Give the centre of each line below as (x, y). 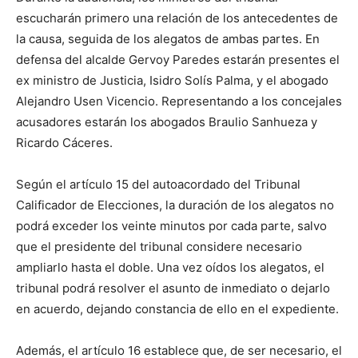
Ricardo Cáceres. (64, 143)
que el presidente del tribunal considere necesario (159, 247)
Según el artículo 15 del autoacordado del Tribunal (158, 185)
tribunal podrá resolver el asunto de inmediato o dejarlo (173, 288)
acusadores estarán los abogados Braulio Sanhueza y (167, 122)
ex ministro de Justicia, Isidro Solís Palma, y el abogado (172, 81)
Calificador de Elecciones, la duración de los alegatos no (175, 205)
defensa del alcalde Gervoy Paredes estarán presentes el (178, 60)
